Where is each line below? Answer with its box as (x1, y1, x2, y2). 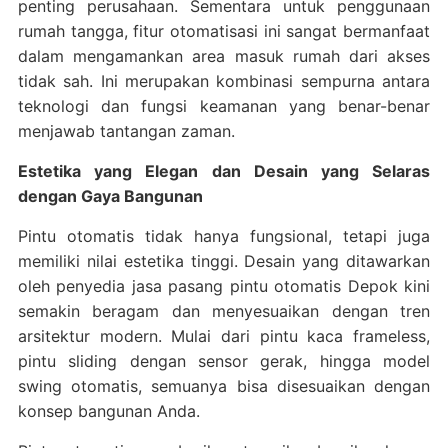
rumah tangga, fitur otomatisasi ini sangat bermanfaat (17, 20, 431, 41)
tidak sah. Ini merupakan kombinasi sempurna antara (17, 70, 431, 91)
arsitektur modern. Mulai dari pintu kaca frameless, (17, 325, 431, 346)
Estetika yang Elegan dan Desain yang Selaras (17, 160, 431, 181)
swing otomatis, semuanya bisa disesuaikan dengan (17, 375, 431, 396)
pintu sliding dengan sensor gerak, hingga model (17, 350, 431, 371)
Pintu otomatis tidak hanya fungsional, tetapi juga (17, 225, 431, 246)
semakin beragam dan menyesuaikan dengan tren (17, 300, 431, 321)
